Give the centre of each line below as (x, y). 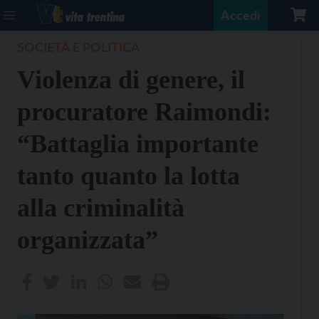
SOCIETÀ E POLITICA (79, 47)
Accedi (241, 15)
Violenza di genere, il (131, 80)
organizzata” (88, 240)
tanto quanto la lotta (129, 176)
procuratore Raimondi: (144, 112)
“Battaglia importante (138, 144)
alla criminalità (101, 208)
